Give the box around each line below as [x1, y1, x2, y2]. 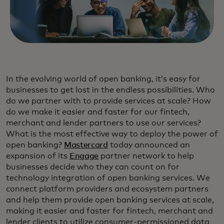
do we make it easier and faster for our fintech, [6, 108, 189, 116]
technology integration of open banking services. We [6, 174, 210, 182]
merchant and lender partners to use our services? [6, 119, 201, 127]
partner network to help [98, 152, 194, 160]
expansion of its [6, 152, 69, 160]
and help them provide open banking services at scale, [6, 196, 214, 204]
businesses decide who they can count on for [6, 163, 179, 171]
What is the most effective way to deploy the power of [6, 130, 218, 138]
